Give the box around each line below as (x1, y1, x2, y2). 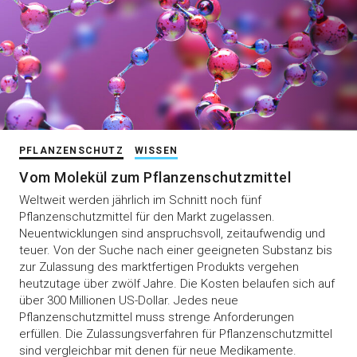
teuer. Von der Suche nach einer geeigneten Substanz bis (19, 243, 332, 258)
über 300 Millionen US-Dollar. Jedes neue (19, 293, 238, 308)
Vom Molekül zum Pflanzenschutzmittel (19, 169, 291, 186)
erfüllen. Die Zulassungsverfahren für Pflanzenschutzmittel (19, 327, 332, 342)
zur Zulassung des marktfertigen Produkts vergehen (19, 260, 299, 275)
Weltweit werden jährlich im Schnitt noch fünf (19, 193, 261, 208)
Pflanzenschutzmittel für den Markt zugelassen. (19, 210, 275, 225)
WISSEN (134, 145, 178, 157)
